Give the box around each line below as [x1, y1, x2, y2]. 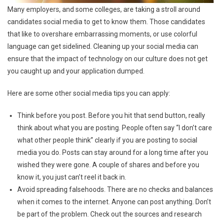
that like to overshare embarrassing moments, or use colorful [7, 30, 197, 38]
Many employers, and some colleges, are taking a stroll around [7, 5, 200, 13]
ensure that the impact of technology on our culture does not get [7, 54, 208, 63]
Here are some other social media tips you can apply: [7, 89, 170, 97]
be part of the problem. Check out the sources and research [17, 210, 202, 218]
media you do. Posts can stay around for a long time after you [17, 148, 208, 156]
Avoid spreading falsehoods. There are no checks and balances [17, 185, 213, 193]
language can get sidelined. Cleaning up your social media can [7, 42, 198, 50]
